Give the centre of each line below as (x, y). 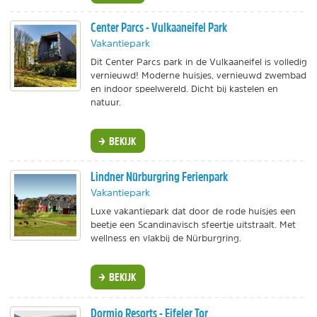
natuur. (106, 103)
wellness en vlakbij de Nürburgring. (166, 238)
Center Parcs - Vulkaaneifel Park (159, 28)
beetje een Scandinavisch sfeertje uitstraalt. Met (193, 225)
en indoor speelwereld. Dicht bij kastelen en (184, 89)
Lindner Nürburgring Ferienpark (159, 177)
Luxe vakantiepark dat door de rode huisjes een (193, 212)
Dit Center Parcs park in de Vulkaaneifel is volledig (199, 62)
